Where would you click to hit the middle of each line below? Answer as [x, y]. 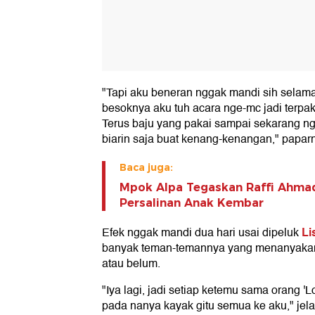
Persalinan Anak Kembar [192, 203]
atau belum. [131, 264]
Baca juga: [146, 168]
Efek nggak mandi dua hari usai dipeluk [202, 233]
